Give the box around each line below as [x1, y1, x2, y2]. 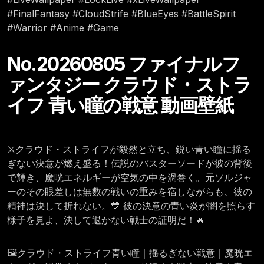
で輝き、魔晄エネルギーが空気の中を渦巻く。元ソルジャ [7, 171, 252, 184]
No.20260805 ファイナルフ [7, 52, 240, 76]
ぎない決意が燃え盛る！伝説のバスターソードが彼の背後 [7, 157, 252, 170]
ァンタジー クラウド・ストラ [7, 73, 251, 97]
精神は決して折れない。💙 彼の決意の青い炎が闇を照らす [7, 200, 255, 212]
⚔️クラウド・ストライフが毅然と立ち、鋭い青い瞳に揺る [7, 143, 251, 156]
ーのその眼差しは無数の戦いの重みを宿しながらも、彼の [7, 186, 252, 198]
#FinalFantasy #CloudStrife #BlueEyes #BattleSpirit [7, 8, 236, 20]
